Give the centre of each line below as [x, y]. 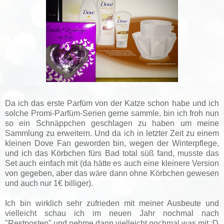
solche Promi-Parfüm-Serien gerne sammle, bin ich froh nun [112, 113]
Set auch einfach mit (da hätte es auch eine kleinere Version [112, 163]
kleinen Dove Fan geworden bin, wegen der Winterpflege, [112, 143]
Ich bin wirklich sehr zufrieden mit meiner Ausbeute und [112, 203]
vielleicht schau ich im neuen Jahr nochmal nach [112, 213]
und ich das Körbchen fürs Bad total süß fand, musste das [112, 153]
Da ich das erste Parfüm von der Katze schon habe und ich [112, 103]
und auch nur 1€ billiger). [49, 183]
